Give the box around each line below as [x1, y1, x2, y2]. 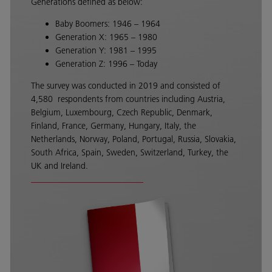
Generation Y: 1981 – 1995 [55, 45, 157, 56]
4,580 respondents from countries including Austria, [31, 93, 225, 104]
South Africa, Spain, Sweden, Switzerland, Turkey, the [31, 147, 228, 158]
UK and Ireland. [31, 160, 88, 171]
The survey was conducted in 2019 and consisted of [31, 80, 220, 91]
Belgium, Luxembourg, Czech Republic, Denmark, [31, 107, 212, 118]
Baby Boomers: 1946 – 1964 [55, 18, 160, 29]
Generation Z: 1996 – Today [55, 58, 157, 69]
